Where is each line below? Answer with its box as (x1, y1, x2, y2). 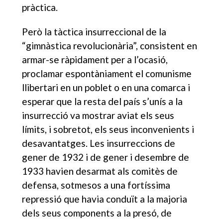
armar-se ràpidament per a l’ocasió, (22, 53, 168, 65)
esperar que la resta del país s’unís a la (22, 95, 183, 107)
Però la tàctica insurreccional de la (22, 25, 167, 37)
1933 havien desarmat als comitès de (22, 165, 178, 177)
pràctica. (22, 1, 58, 13)
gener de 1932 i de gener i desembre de (22, 151, 190, 163)
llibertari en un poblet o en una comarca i (22, 81, 191, 93)
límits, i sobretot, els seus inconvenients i (22, 123, 195, 135)
